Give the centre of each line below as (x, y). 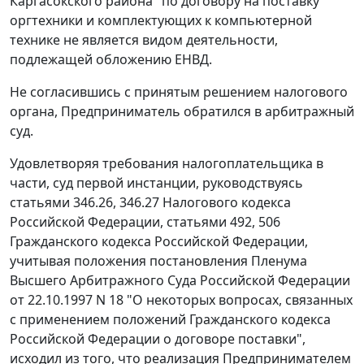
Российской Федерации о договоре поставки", (158, 339)
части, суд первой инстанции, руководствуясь (156, 183)
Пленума (277, 261)
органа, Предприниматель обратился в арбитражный (182, 112)
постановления (199, 261)
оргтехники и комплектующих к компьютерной (161, 21)
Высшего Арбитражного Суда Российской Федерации (180, 281)
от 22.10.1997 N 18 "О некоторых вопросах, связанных (181, 300)
